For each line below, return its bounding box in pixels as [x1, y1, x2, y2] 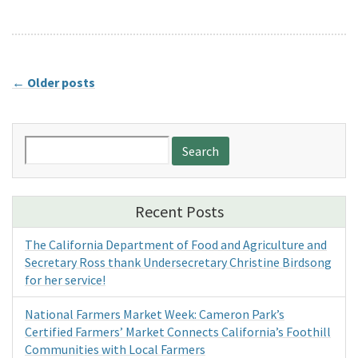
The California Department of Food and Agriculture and [25, 236, 327, 253]
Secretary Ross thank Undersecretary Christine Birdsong [25, 253, 332, 270]
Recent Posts [134, 201, 224, 221]
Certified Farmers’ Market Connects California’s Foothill [25, 323, 331, 340]
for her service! [25, 271, 105, 288]
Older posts [25, 74, 95, 91]
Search [24, 136, 64, 153]
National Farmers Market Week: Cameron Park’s [25, 305, 284, 322]
